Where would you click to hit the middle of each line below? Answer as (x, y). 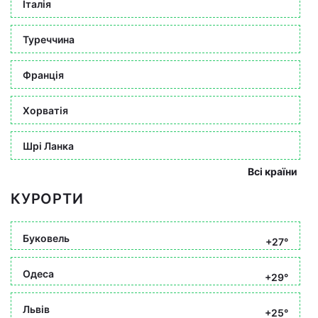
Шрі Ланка (48, 146)
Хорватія (45, 110)
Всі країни (273, 171)
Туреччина (49, 39)
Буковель (46, 238)
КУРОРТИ (47, 199)
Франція (43, 75)
